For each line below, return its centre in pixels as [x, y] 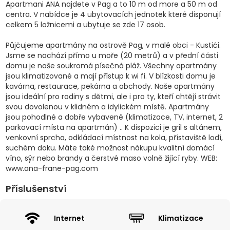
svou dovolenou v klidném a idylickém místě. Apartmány [107, 107]
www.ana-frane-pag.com [52, 169]
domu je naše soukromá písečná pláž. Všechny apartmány [111, 66]
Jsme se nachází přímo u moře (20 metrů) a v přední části [112, 56]
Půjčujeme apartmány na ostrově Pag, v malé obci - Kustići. [113, 45]
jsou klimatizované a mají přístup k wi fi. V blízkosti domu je [110, 76]
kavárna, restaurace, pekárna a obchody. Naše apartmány [110, 87]
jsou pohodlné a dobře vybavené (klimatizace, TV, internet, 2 [114, 117]
